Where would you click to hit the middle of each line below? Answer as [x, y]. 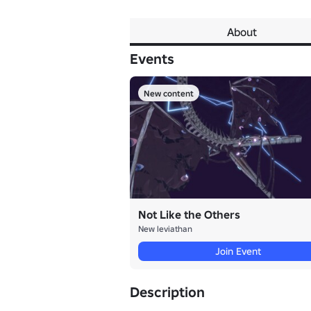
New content [169, 93]
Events [152, 59]
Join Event [238, 251]
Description [167, 292]
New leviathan [165, 228]
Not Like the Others [189, 214]
